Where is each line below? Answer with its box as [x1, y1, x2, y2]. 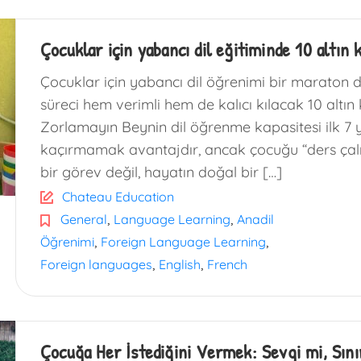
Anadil [237, 211, 274, 227]
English [159, 256, 201, 272]
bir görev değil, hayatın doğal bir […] [40, 163, 282, 181]
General [60, 211, 107, 227]
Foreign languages [40, 256, 152, 272]
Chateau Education [62, 189, 174, 205]
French [207, 256, 247, 272]
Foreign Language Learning [101, 234, 266, 250]
